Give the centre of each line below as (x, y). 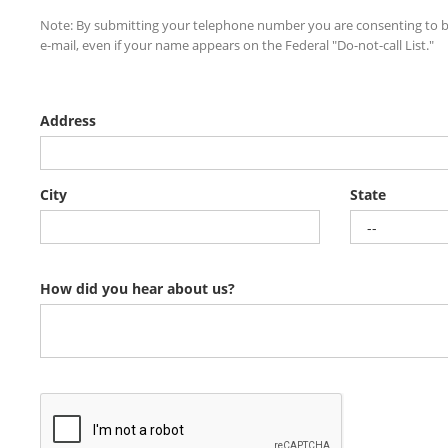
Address (68, 120)
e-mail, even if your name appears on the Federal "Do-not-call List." (237, 45)
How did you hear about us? (137, 288)
